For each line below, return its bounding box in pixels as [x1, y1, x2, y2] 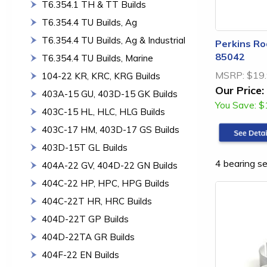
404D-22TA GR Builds [42, 231, 135, 243]
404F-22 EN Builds [42, 249, 119, 260]
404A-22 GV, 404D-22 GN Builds [42, 160, 178, 171]
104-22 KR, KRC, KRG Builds [42, 70, 160, 82]
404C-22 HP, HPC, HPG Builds [42, 178, 169, 189]
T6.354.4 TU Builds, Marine [42, 52, 153, 64]
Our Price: [215, 83, 264, 97]
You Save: [215, 99, 256, 111]
